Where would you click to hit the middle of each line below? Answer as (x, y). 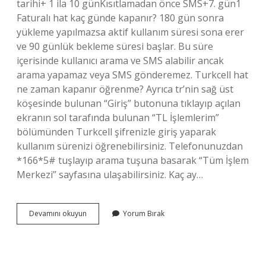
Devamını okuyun (58, 213)
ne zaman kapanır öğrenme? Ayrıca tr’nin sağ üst (125, 89)
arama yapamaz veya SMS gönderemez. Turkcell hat (132, 75)
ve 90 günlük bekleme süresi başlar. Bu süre (115, 46)
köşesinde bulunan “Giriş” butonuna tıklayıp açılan (129, 103)
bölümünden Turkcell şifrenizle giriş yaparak (116, 132)
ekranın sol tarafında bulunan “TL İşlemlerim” (118, 118)
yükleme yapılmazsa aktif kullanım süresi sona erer (130, 32)
